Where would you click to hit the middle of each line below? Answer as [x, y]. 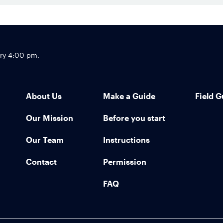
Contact [41, 162]
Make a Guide [129, 96]
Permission [125, 162]
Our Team [45, 140]
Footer [142, 36]
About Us [44, 96]
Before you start [134, 118]
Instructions [126, 140]
